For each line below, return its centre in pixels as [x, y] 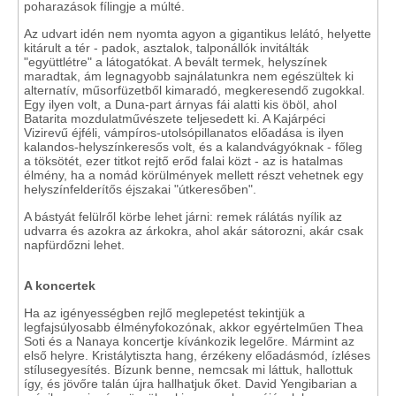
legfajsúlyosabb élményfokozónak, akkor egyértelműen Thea [194, 327]
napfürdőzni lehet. [74, 245]
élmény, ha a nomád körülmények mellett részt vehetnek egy [194, 175]
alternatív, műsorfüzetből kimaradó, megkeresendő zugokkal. [194, 90]
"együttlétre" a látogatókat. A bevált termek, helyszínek [175, 62]
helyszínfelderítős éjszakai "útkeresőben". [142, 189]
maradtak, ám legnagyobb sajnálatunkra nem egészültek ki [189, 76]
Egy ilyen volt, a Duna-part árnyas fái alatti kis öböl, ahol [180, 104]
